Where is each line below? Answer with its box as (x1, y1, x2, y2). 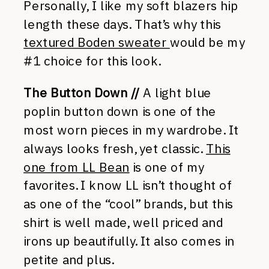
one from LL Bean (23, 159, 130, 175)
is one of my (129, 159, 205, 175)
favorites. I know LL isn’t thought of (23, 177, 232, 193)
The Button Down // (23, 85, 140, 101)
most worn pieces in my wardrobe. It (23, 122, 239, 138)
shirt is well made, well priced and (23, 214, 223, 231)
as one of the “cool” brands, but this (23, 196, 233, 212)
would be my (169, 34, 245, 50)
